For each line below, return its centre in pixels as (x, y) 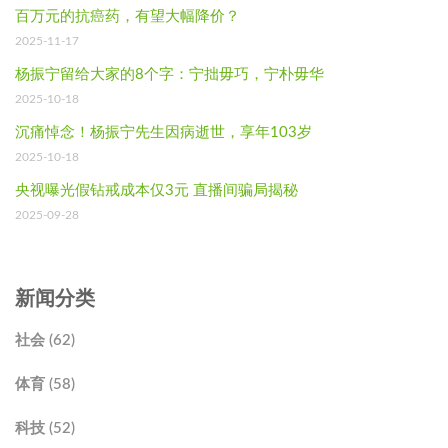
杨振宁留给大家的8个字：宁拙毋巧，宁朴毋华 (169, 74)
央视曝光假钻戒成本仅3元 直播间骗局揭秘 (156, 190)
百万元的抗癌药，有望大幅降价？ (127, 16)
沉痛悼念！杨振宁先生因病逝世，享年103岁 (163, 132)
